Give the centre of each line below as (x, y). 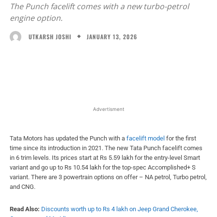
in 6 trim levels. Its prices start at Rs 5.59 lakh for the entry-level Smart (105, 157)
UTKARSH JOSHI (50, 36)
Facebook (45, 62)
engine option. (36, 18)
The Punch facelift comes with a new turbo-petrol (99, 7)
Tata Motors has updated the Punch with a (68, 138)
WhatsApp (149, 62)
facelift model (146, 138)
